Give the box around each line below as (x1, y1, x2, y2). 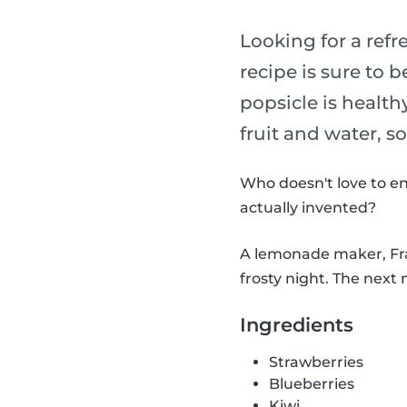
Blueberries (269, 375, 354, 393)
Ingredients (240, 313, 353, 337)
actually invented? (240, 199, 376, 217)
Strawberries (269, 353, 363, 372)
